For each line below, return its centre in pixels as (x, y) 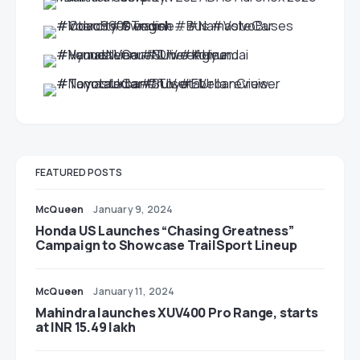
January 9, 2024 (133, 209)
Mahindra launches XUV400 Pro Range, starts (177, 313)
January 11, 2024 (134, 291)
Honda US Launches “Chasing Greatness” (165, 231)
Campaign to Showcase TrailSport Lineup (166, 245)
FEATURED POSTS (79, 172)
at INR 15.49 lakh (86, 327)
